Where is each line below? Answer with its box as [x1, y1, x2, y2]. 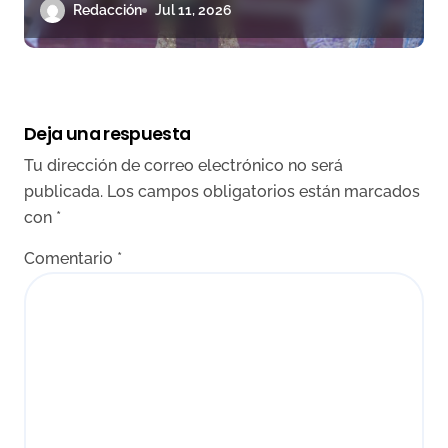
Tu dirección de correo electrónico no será [24, 156, 343, 175]
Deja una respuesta [24, 122, 191, 146]
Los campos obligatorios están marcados [107, 182, 420, 201]
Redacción [73, 2, 142, 18]
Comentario [24, 249, 117, 268]
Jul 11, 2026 [155, 2, 232, 18]
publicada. [24, 182, 103, 201]
